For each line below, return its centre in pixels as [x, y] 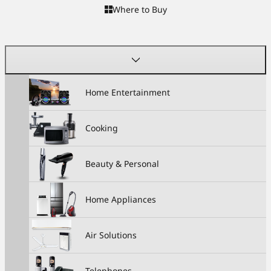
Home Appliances [120, 200]
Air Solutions [111, 235]
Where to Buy [139, 9]
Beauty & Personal [122, 164]
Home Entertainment [127, 93]
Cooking [101, 128]
